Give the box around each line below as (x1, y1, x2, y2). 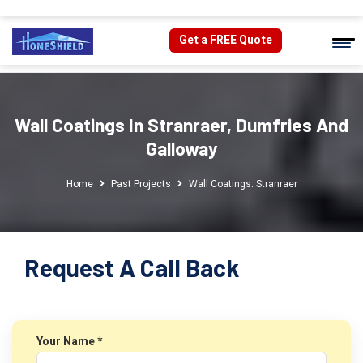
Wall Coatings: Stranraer (188, 177, 297, 191)
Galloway (145, 137, 218, 160)
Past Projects (110, 177, 171, 191)
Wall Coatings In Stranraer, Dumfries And (15, 113, 348, 136)
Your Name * (36, 333, 102, 350)
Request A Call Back (24, 253, 239, 282)
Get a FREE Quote (179, 32, 272, 49)
